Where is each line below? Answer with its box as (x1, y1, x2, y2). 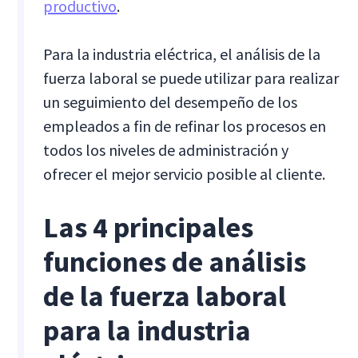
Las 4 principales (43, 209, 254, 246)
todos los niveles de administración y (43, 140, 289, 161)
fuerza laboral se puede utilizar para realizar (43, 68, 340, 89)
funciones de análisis (43, 244, 307, 280)
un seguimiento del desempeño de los (43, 92, 298, 113)
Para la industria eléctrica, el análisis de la (43, 44, 321, 65)
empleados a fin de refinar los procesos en (43, 116, 327, 137)
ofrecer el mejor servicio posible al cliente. (43, 164, 326, 185)
